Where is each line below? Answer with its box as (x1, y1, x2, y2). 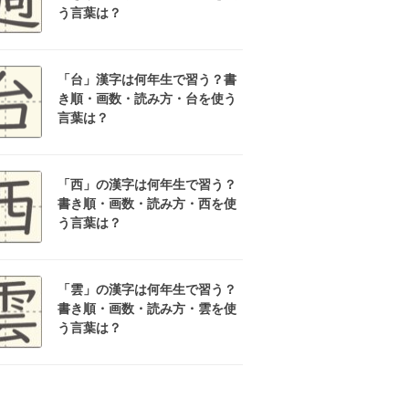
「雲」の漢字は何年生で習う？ (58, 282, 236, 297)
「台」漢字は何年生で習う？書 (58, 72, 236, 87)
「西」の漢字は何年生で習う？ (58, 177, 236, 192)
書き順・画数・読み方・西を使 (58, 196, 236, 211)
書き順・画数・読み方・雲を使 (58, 301, 236, 316)
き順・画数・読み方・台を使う (58, 91, 236, 106)
